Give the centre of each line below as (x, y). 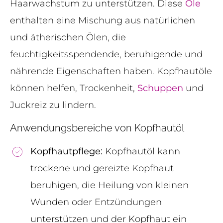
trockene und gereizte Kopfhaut (102, 168)
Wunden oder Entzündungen (96, 202)
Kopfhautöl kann (141, 151)
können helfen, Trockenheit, (74, 88)
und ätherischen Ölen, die (68, 38)
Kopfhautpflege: (66, 151)
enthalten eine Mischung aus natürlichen (103, 21)
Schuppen (160, 88)
